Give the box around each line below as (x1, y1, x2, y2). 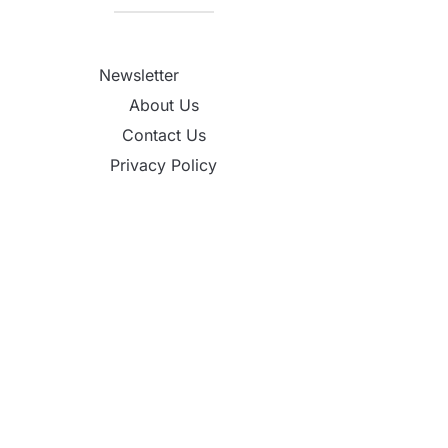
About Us (128, 95, 199, 115)
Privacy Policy (110, 155, 217, 175)
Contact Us (121, 125, 206, 145)
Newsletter (98, 65, 179, 85)
